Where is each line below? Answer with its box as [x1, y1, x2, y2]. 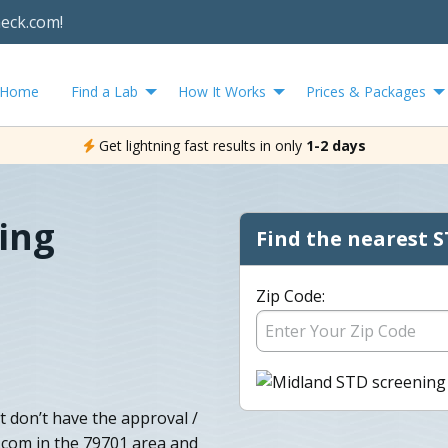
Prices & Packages [306, 81, 426, 101]
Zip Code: [256, 284, 325, 307]
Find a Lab [71, 81, 138, 101]
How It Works [178, 81, 266, 101]
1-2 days [305, 135, 366, 155]
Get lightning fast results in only [98, 135, 302, 155]
